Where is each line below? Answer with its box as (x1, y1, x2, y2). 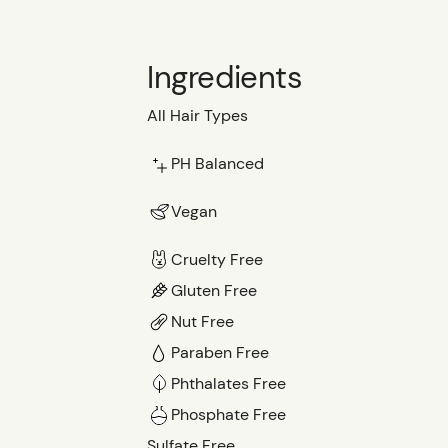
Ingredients (147, 57, 303, 99)
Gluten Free (171, 279, 257, 301)
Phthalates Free (171, 372, 286, 394)
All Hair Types (147, 105, 248, 127)
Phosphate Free (171, 403, 286, 425)
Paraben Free (171, 341, 269, 363)
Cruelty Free (171, 248, 263, 270)
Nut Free (171, 310, 234, 332)
